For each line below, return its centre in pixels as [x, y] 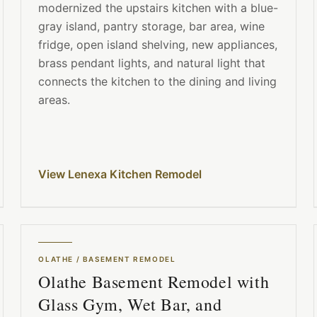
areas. [54, 100]
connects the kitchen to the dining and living [158, 82]
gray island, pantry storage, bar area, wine [152, 27]
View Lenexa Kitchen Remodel [120, 174]
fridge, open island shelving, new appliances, [158, 45]
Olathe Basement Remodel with [154, 282]
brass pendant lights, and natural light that [152, 63]
